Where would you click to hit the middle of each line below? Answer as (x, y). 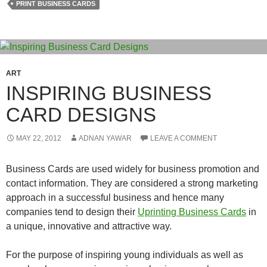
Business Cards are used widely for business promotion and (133, 169)
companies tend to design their (72, 212)
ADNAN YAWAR (105, 138)
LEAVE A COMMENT (184, 138)
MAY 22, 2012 (39, 138)
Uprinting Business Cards (192, 212)
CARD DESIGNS (81, 114)
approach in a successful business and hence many (115, 197)
